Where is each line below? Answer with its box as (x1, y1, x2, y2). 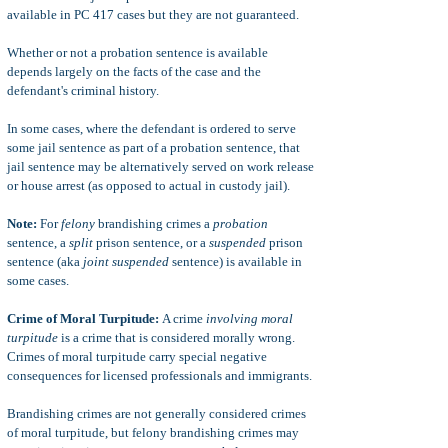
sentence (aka (7, 254, 83, 269)
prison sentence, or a (96, 235, 209, 250)
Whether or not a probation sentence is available (7, 45, 268, 60)
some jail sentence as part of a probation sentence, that (7, 140, 300, 155)
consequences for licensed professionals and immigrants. (7, 368, 312, 383)
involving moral (206, 311, 293, 326)
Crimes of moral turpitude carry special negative (7, 349, 267, 364)
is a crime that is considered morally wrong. (58, 330, 295, 345)
